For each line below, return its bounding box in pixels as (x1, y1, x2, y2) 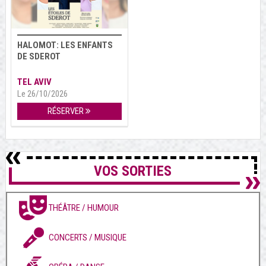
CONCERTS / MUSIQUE (48, 232, 126, 243)
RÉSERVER (47, 106, 86, 117)
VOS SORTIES (94, 163, 172, 180)
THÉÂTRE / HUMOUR (48, 202, 119, 214)
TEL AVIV (17, 77, 52, 88)
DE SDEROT (17, 51, 61, 62)
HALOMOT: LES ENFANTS (17, 40, 113, 51)
